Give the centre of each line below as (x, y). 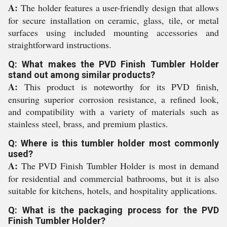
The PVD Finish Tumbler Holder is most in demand (118, 166)
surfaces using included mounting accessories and (113, 33)
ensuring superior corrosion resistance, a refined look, (113, 100)
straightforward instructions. (60, 45)
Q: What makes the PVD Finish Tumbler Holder (113, 64)
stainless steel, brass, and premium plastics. (88, 124)
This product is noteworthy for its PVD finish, (118, 87)
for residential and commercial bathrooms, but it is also (113, 179)
